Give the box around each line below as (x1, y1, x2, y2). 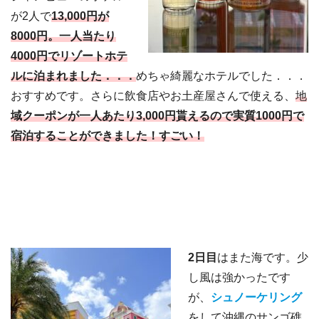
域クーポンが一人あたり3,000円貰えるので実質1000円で (11, 110, 304, 122)
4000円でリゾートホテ (11, 50, 127, 63)
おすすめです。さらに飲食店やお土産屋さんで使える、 (11, 90, 296, 103)
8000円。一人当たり (11, 30, 116, 43)
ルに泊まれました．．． (11, 70, 136, 83)
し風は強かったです (188, 271, 291, 283)
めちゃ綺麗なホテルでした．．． (136, 70, 307, 83)
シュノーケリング (211, 291, 302, 303)
